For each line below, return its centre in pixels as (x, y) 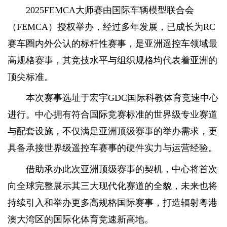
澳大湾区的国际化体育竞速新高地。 (81, 219)
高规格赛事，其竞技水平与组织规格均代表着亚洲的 (112, 60)
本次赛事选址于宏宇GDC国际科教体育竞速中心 (122, 98)
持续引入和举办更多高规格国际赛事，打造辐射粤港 (112, 202)
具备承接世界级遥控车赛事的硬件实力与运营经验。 (112, 148)
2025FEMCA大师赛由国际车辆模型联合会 (110, 10)
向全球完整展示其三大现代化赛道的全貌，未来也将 (112, 186)
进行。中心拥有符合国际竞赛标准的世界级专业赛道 (112, 115)
